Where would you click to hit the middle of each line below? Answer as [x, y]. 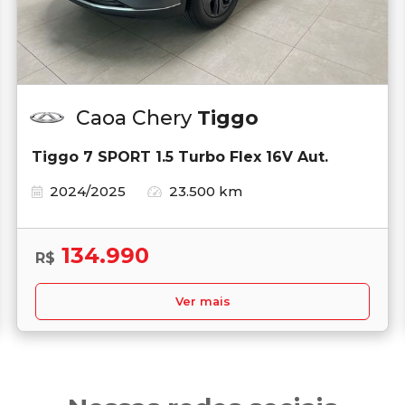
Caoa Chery [137, 118]
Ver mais [202, 301]
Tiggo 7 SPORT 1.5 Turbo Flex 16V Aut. [180, 156]
